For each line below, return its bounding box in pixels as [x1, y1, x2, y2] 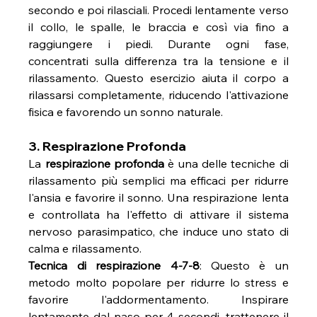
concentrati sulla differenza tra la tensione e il [28, 54, 289, 69]
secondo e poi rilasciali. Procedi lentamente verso [28, 3, 289, 18]
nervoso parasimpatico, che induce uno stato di [28, 224, 289, 239]
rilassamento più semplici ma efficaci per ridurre [28, 173, 289, 188]
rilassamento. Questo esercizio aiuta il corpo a [28, 71, 289, 86]
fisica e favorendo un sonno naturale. [28, 105, 224, 120]
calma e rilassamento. [28, 241, 142, 256]
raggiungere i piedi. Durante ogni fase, [28, 37, 289, 52]
